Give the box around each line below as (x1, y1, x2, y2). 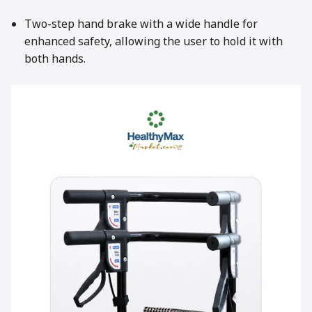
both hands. (24, 51, 86, 68)
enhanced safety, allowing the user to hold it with (24, 33, 283, 51)
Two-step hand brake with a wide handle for (24, 16, 258, 33)
